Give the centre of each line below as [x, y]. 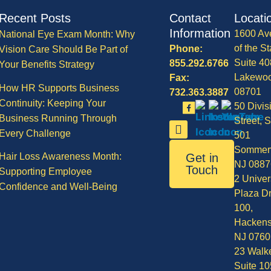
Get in [202, 158]
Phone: [186, 49]
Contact [191, 18]
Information [200, 34]
